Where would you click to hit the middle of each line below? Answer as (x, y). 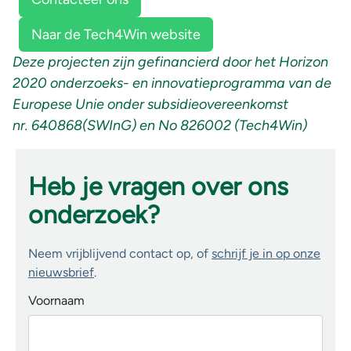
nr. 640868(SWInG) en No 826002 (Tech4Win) (160, 126)
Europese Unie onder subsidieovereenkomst (150, 105)
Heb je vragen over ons (158, 187)
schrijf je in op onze (266, 254)
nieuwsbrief (61, 273)
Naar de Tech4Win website (116, 34)
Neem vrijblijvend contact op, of (120, 254)
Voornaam (56, 301)
